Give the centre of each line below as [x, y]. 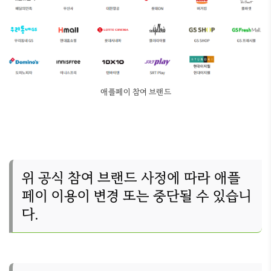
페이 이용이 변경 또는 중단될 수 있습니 [137, 196]
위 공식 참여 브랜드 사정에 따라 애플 [131, 178]
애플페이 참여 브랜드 [135, 92]
